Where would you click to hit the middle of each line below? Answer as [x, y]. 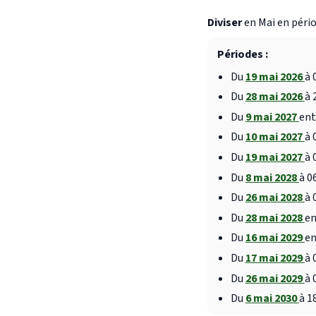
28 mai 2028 [275, 218]
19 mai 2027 [275, 157]
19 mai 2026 [275, 77]
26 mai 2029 [275, 278]
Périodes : [242, 55]
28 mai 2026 [275, 97]
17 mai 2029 [275, 258]
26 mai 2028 [275, 198]
